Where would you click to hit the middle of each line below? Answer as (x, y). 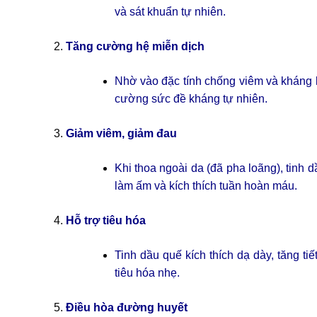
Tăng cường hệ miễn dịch (135, 47)
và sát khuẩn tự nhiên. (170, 12)
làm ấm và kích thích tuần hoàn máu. (206, 186)
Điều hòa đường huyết (126, 308)
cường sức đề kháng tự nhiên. (191, 99)
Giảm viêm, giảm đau (121, 134)
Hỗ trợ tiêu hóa (105, 221)
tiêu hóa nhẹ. (147, 273)
